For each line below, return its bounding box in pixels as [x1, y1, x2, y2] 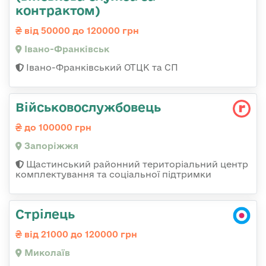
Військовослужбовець [15, 99, 161, 114]
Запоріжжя [22, 140, 78, 151]
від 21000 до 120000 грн [22, 229, 137, 239]
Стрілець [15, 206, 75, 221]
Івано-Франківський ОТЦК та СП [24, 62, 178, 72]
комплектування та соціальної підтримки [15, 169, 211, 179]
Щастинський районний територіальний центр [24, 159, 248, 169]
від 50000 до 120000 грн [22, 25, 139, 36]
